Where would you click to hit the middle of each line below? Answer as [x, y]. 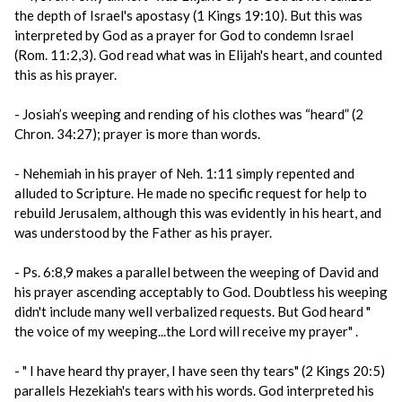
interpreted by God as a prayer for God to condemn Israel [184, 35]
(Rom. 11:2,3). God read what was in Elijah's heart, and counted [198, 55]
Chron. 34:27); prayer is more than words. [137, 134]
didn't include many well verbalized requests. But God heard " [192, 311]
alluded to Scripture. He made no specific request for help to [191, 193]
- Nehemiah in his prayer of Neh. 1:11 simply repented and [184, 173]
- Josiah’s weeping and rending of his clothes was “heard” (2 [189, 114]
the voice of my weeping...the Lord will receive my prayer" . [186, 331]
